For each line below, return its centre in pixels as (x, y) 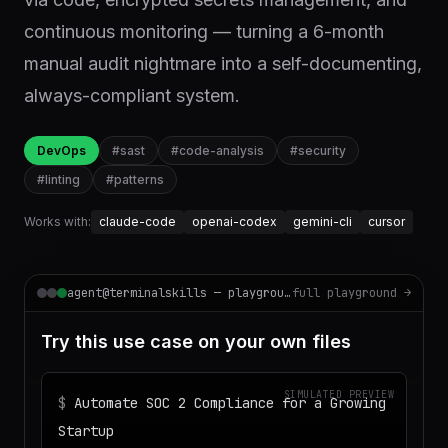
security (322, 150)
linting (62, 179)
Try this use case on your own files (196, 341)
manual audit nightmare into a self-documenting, (223, 63)
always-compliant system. (132, 95)
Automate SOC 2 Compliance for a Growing (230, 403)
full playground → (351, 293)
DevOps (61, 150)
